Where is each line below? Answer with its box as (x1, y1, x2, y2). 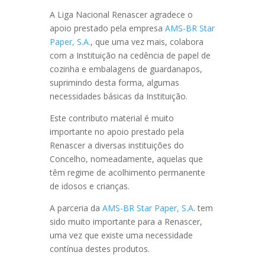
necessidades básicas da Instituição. (50, 91, 188, 102)
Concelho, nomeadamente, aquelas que (50, 153, 203, 164)
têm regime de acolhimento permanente (50, 167, 205, 178)
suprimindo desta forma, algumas (50, 77, 179, 88)
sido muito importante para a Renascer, (50, 216, 202, 227)
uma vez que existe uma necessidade (50, 230, 193, 241)
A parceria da (50, 202, 102, 214)
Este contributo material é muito (50, 112, 174, 124)
